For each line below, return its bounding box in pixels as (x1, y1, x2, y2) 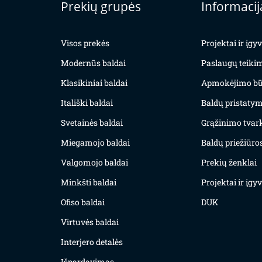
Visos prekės (61, 37, 109, 49)
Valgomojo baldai (61, 157, 128, 168)
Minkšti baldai (61, 177, 116, 188)
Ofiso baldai (61, 196, 105, 208)
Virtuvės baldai (61, 216, 119, 228)
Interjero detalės (61, 236, 123, 248)
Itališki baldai (61, 97, 113, 109)
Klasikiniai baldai (61, 77, 127, 89)
